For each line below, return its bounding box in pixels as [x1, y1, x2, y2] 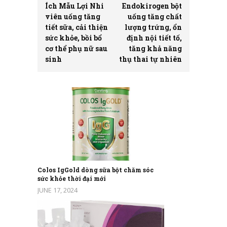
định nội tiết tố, [127, 32, 182, 43]
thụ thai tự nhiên [119, 54, 182, 64]
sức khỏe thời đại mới [37, 174, 106, 182]
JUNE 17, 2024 [37, 185, 78, 195]
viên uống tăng [45, 11, 100, 21]
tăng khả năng [129, 43, 182, 53]
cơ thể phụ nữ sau [45, 43, 107, 53]
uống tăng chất [128, 11, 182, 21]
